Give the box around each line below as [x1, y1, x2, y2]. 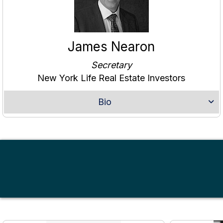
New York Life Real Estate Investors [37, 73, 186, 84]
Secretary [91, 60, 132, 71]
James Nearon [68, 39, 155, 55]
